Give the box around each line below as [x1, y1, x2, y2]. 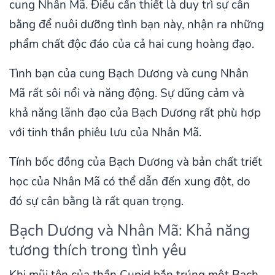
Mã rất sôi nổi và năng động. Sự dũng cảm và [9, 85, 244, 102]
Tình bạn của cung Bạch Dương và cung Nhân [9, 66, 249, 82]
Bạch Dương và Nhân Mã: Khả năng [9, 220, 250, 242]
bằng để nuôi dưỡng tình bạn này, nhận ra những [9, 17, 264, 33]
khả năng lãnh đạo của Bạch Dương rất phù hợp [9, 105, 261, 122]
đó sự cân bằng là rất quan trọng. [9, 193, 184, 210]
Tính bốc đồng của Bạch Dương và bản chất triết [9, 154, 262, 171]
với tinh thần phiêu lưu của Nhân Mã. [9, 125, 201, 141]
